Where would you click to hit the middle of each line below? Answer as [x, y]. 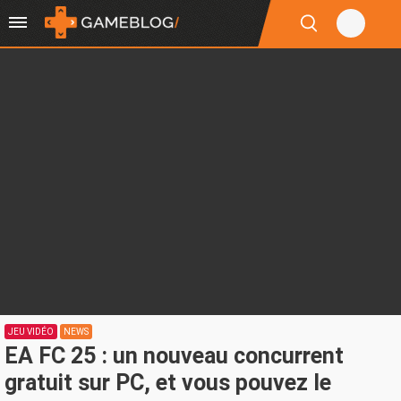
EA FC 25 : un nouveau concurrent [174, 356]
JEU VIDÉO [31, 332]
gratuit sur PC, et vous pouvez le [168, 383]
